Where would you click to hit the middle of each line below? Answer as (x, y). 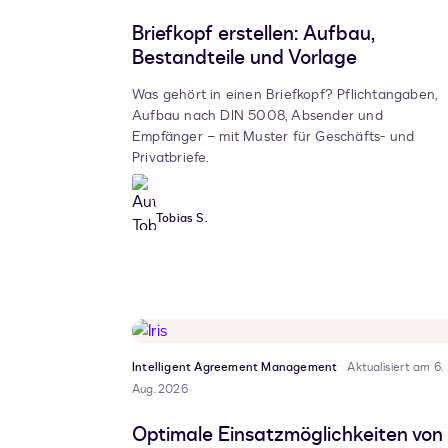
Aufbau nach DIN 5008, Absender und (257, 116)
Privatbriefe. (171, 158)
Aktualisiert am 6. (395, 367)
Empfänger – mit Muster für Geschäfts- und (273, 137)
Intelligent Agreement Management (235, 367)
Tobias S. (181, 218)
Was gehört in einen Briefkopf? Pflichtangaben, (285, 95)
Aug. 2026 (160, 389)
